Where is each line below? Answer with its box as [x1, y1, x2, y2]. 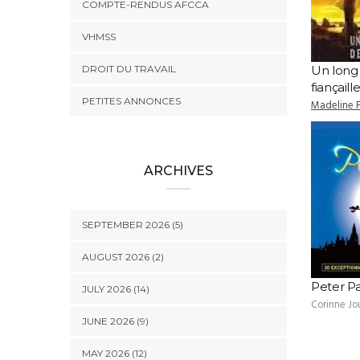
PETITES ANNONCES [82, 95, 181, 107]
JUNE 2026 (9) [82, 315, 149, 327]
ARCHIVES [144, 163, 213, 178]
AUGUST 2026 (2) [82, 251, 164, 263]
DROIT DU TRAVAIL [82, 63, 176, 75]
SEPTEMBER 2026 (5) [82, 219, 183, 231]
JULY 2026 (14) [82, 283, 149, 295]
